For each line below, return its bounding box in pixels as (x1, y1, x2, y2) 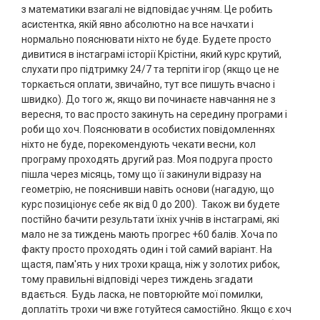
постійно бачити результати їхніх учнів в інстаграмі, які (21, 214, 279, 226)
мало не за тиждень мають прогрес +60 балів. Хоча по (21, 229, 278, 241)
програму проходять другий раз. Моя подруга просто (21, 154, 273, 166)
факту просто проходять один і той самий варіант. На (21, 244, 272, 256)
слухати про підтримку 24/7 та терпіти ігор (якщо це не (21, 64, 279, 76)
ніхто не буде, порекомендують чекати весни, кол (21, 139, 256, 151)
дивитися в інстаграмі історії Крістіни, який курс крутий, (21, 49, 281, 61)
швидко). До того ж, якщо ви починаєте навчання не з (21, 94, 276, 106)
